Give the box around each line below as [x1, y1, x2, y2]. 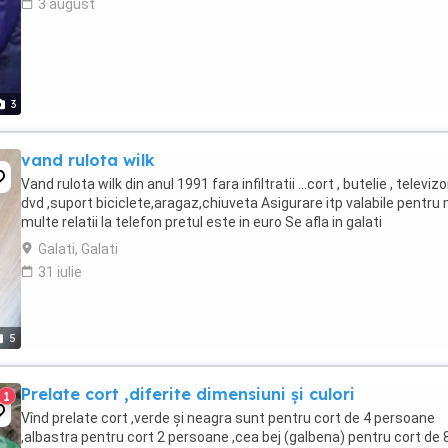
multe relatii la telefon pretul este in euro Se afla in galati [21, 214, 382, 230]
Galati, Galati [38, 241, 118, 257]
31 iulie [38, 264, 82, 280]
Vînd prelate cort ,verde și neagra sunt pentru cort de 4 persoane [21, 410, 435, 426]
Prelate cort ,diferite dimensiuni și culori [21, 384, 355, 404]
